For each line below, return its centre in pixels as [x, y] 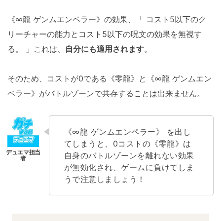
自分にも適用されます [105, 49]
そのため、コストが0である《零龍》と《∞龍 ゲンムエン [110, 78]
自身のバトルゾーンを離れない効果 [129, 155]
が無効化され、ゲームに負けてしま [129, 167]
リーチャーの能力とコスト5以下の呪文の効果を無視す [105, 34]
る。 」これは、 [36, 49]
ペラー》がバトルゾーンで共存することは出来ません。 [106, 93]
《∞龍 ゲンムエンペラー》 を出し [128, 132]
